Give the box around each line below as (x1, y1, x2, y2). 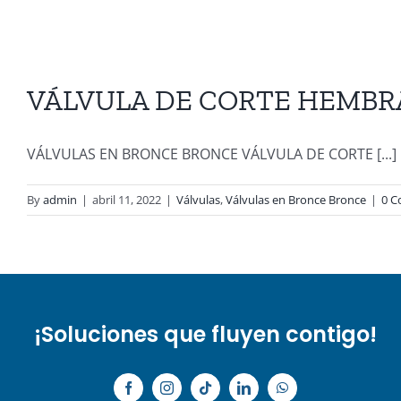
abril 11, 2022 (92, 192, 161, 209)
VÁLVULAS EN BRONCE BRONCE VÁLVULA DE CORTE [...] (27, 144, 397, 165)
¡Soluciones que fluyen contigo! (33, 320, 377, 350)
